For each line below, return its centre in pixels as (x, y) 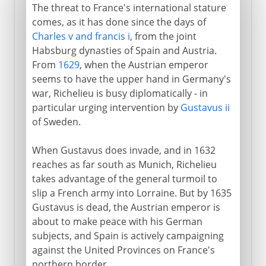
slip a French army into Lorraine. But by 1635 (132, 193)
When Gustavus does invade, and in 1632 (123, 150)
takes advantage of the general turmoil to (124, 178)
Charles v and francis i (81, 36)
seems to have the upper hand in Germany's (131, 79)
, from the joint (163, 36)
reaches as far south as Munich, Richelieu (124, 164)
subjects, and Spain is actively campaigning (128, 235)
